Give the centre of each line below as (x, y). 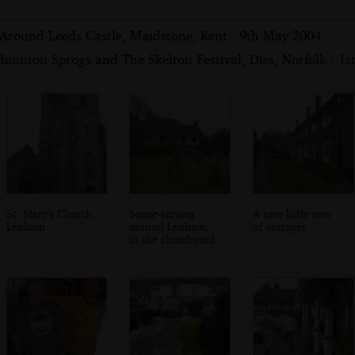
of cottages (280, 226)
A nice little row (292, 213)
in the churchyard (172, 239)
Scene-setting (162, 213)
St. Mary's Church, (50, 213)
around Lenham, (170, 226)
